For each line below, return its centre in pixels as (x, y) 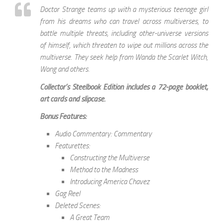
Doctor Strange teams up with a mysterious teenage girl (124, 10)
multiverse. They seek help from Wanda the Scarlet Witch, (124, 57)
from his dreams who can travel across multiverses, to (124, 22)
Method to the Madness (104, 170)
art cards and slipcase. (73, 99)
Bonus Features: (63, 116)
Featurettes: (72, 146)
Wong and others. (65, 69)
